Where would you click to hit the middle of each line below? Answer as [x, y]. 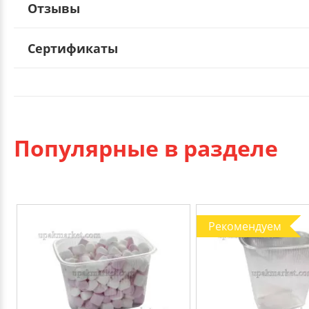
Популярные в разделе [146, 148]
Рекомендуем [245, 226]
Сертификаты [73, 48]
